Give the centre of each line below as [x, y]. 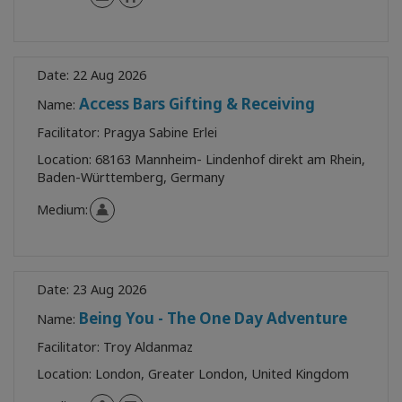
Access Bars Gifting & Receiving [197, 103]
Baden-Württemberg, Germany [131, 177]
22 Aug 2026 [109, 74]
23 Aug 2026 [109, 289]
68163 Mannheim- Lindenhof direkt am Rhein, [230, 159]
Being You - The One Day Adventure [213, 318]
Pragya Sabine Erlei [160, 132]
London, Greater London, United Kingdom [222, 373]
